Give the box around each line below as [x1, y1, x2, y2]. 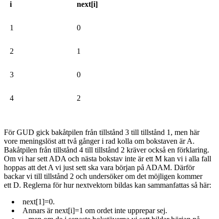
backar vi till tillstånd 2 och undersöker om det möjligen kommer [4, 172, 202, 180]
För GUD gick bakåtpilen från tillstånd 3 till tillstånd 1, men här [4, 128, 199, 136]
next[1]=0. [22, 197, 55, 206]
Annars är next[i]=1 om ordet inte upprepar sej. [22, 206, 167, 215]
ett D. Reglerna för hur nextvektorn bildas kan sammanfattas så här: [4, 180, 211, 189]
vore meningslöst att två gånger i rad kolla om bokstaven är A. [4, 136, 195, 145]
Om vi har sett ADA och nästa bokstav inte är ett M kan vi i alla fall [4, 154, 211, 163]
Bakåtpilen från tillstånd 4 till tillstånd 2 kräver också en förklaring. [4, 145, 209, 154]
